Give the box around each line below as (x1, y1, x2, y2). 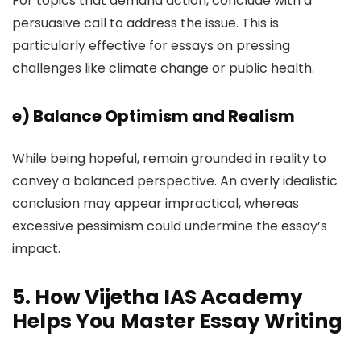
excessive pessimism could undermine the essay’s (12, 217, 327, 235)
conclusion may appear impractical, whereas (12, 194, 299, 213)
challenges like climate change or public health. (12, 59, 314, 77)
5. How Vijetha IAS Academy (12, 283, 303, 311)
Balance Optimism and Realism (33, 105, 295, 127)
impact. (12, 239, 60, 258)
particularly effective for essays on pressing (12, 36, 290, 55)
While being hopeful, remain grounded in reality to (12, 149, 326, 168)
